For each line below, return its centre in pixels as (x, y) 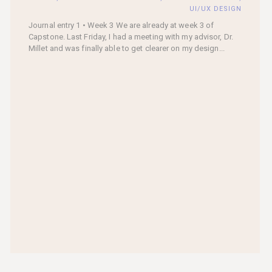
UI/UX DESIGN (216, 9)
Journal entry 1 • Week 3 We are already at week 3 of (121, 25)
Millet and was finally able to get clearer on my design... (127, 48)
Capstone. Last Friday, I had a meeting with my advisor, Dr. (131, 37)
